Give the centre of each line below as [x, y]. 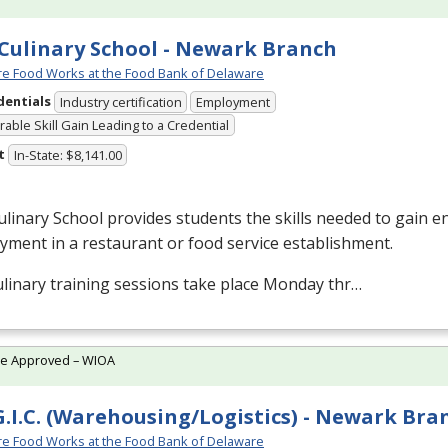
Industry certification [120, 102]
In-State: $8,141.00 [67, 155]
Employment [233, 102]
